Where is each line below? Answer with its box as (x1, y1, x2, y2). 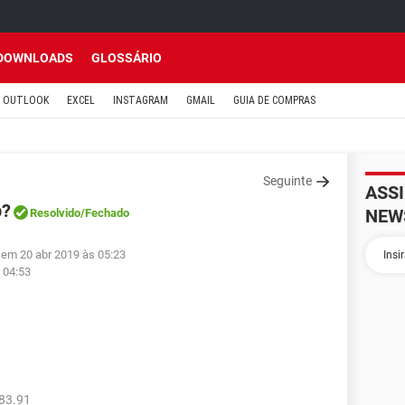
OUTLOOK (3, 94, 49, 107)
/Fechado (80, 206, 129, 220)
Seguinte (263, 174, 312, 188)
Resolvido (30, 206, 80, 220)
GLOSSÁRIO (91, 51, 162, 65)
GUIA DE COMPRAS (233, 94, 316, 107)
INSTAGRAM (113, 94, 168, 107)
